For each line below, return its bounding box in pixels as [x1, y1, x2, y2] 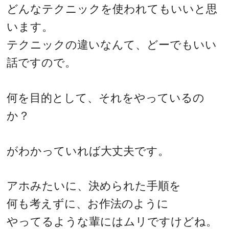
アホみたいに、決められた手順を [7, 179, 181, 193]
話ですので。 [7, 56, 77, 70]
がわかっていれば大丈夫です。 [7, 144, 170, 157]
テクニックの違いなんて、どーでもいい [7, 38, 217, 52]
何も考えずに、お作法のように [7, 197, 169, 211]
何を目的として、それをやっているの [7, 91, 205, 104]
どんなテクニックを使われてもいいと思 [7, 3, 218, 16]
